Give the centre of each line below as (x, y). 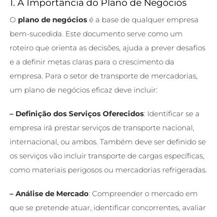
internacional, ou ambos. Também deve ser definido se (108, 141)
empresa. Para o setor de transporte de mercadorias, (104, 76)
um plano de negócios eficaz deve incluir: (84, 90)
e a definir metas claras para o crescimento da (92, 62)
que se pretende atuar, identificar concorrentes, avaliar (108, 207)
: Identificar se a (172, 113)
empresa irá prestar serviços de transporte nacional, (102, 127)
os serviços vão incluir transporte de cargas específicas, (107, 155)
